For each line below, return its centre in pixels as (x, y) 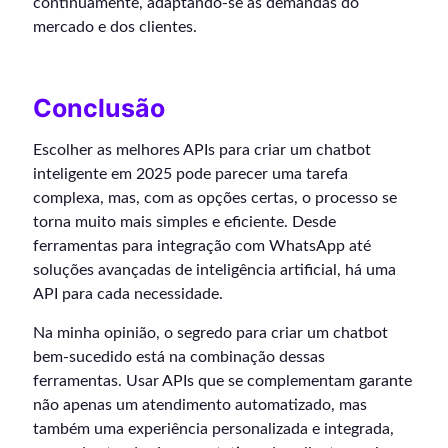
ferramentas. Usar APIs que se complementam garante (222, 381)
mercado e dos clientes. (115, 27)
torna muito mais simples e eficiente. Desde (184, 222)
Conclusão (99, 108)
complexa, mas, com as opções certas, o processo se (215, 198)
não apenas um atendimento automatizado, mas (200, 405)
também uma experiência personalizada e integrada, (213, 429)
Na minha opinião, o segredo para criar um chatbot (210, 333)
